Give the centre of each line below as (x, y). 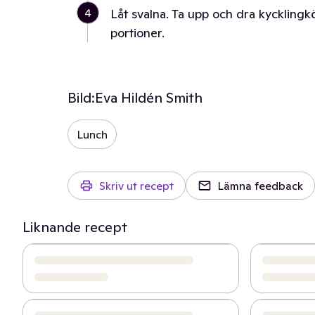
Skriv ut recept (136, 186)
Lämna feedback (260, 186)
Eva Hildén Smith (149, 98)
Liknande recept (75, 227)
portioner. (137, 33)
